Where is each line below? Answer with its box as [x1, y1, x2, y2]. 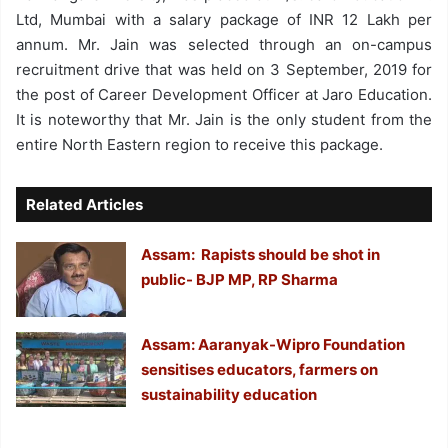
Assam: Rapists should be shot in [141, 244, 381, 264]
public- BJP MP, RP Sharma [141, 269, 339, 289]
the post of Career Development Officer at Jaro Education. [16, 84, 432, 104]
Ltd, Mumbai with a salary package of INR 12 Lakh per [16, 9, 432, 29]
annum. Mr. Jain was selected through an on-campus [16, 34, 432, 54]
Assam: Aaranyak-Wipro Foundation [141, 334, 406, 354]
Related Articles [26, 194, 143, 214]
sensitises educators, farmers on [141, 359, 379, 379]
